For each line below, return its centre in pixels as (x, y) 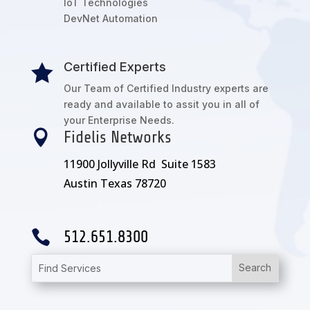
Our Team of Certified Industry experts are (166, 88)
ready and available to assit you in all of (161, 104)
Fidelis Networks (117, 137)
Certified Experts (115, 66)
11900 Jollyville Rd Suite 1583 (139, 164)
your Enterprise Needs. (119, 120)
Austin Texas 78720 (115, 183)
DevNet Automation (110, 18)
